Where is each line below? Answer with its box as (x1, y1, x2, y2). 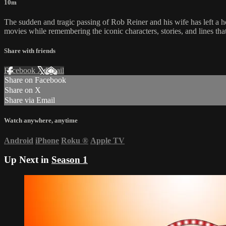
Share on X (5, 86, 41, 95)
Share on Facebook (5, 76, 66, 85)
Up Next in (4, 154, 51, 165)
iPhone (35, 136, 59, 145)
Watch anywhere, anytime (4, 117, 78, 125)
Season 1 (51, 154, 88, 165)
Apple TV (90, 136, 125, 145)
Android (4, 136, 33, 145)
